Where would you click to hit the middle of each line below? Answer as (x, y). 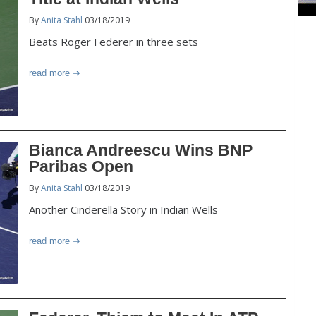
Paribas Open (81, 166)
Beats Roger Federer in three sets (114, 42)
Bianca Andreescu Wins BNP (141, 150)
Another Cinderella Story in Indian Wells (123, 209)
